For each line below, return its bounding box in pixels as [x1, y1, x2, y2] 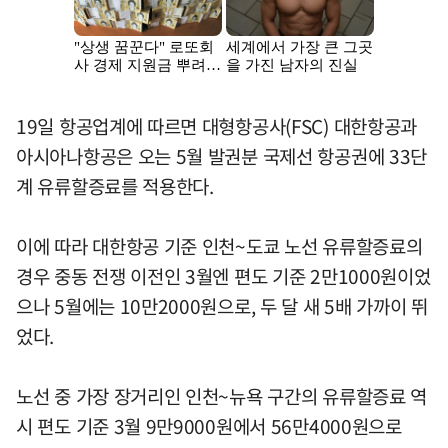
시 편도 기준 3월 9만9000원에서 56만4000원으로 [16, 411, 402, 440]
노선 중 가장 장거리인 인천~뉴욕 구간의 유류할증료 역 [16, 381, 428, 410]
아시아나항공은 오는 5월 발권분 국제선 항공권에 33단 [16, 141, 428, 170]
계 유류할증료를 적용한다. [16, 171, 214, 200]
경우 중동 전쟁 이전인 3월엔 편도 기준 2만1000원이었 [16, 261, 431, 290]
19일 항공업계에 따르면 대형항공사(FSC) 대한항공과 [16, 111, 417, 140]
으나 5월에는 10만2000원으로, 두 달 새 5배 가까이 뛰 [16, 291, 428, 320]
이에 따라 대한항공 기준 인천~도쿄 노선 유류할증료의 [16, 231, 423, 260]
